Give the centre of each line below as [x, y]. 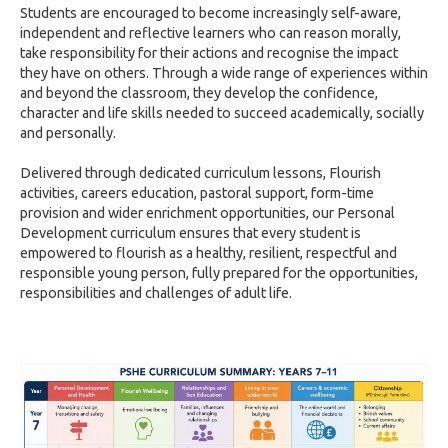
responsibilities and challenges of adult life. [156, 293]
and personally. [68, 133]
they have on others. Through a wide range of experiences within [224, 73]
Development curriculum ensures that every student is [190, 233]
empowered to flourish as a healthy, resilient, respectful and [208, 253]
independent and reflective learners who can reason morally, [210, 33]
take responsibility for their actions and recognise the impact [209, 53]
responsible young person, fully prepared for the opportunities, [219, 273]
